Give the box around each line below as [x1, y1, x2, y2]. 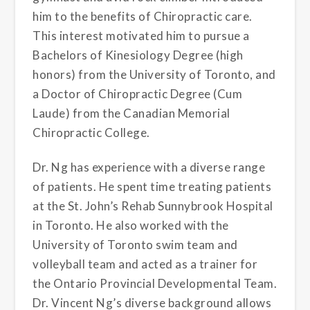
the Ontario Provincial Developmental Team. [33, 275, 277, 291]
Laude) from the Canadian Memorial [33, 105, 230, 120]
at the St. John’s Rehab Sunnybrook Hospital [33, 198, 273, 213]
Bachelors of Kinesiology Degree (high [33, 47, 244, 62]
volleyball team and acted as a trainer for [33, 256, 258, 271]
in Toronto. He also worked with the [33, 217, 229, 232]
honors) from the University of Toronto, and [33, 66, 276, 82]
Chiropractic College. [33, 125, 150, 140]
